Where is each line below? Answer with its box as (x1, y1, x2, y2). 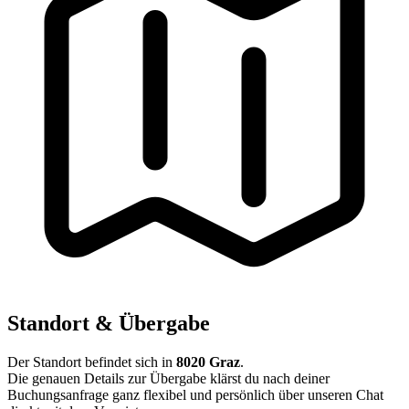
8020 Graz (176, 353, 240, 370)
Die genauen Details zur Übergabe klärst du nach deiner (7, 370, 330, 386)
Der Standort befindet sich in (7, 353, 176, 370)
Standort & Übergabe (7, 310, 210, 335)
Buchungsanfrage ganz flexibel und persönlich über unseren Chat (7, 386, 383, 403)
